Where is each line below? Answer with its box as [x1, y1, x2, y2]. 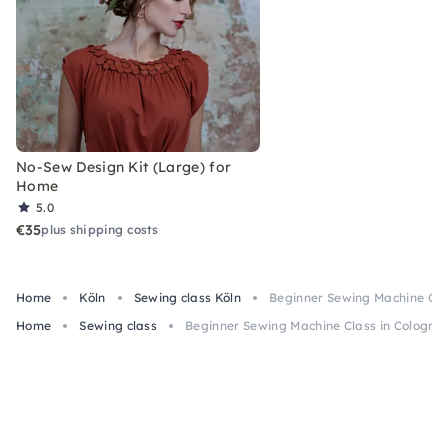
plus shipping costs [41, 222, 159, 237]
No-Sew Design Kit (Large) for [16, 158, 232, 176]
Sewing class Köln [133, 290, 242, 305]
